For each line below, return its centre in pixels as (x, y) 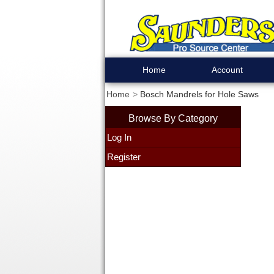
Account (227, 70)
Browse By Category (173, 118)
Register (124, 157)
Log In (119, 137)
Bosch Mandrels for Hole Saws (199, 94)
